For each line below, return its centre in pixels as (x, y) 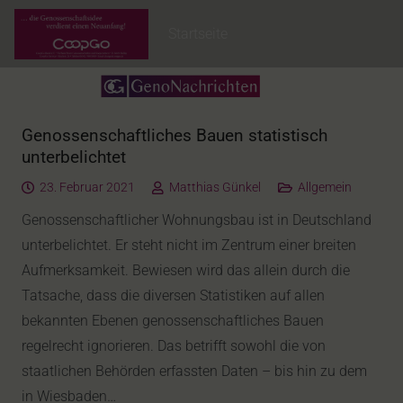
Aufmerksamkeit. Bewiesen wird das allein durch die (186, 270)
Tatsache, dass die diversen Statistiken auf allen (173, 296)
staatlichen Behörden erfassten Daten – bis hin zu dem (194, 371)
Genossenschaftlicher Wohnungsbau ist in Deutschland (197, 220)
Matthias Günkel (215, 188)
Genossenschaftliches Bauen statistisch (175, 135)
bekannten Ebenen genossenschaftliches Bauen (173, 321)
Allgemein (324, 188)
